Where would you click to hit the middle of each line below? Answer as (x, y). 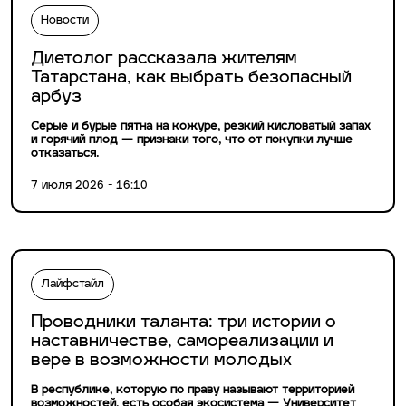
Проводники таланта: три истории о (184, 324)
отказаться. (65, 155)
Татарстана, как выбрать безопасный (191, 79)
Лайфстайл (72, 285)
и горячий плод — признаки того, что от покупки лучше (192, 141)
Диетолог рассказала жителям (164, 60)
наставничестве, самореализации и (182, 343)
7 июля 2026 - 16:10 (89, 186)
